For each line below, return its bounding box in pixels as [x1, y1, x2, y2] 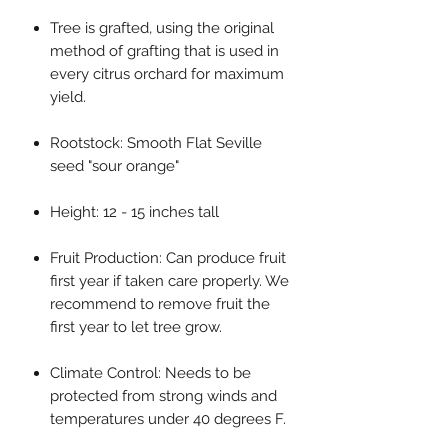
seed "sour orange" [50, 157, 179, 176]
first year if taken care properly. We [50, 272, 289, 291]
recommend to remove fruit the [50, 295, 270, 314]
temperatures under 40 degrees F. [50, 410, 286, 429]
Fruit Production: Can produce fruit [50, 249, 286, 268]
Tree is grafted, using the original [50, 19, 274, 38]
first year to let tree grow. [50, 318, 222, 337]
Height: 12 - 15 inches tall [50, 203, 219, 222]
